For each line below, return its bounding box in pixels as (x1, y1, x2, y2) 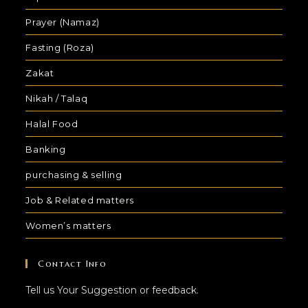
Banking (25, 144, 66, 155)
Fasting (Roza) (25, 42, 94, 53)
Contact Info (38, 258, 107, 269)
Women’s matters (25, 220, 111, 231)
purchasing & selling (25, 169, 122, 180)
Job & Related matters (25, 195, 135, 206)
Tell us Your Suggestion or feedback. (25, 284, 199, 296)
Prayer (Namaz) (25, 16, 100, 27)
